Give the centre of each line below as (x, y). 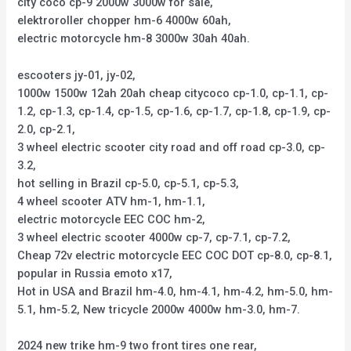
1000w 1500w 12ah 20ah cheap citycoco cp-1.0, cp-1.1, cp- (173, 93)
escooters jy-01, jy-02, (77, 75)
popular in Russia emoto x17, (95, 273)
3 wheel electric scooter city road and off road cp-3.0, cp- (172, 147)
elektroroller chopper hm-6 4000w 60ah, (125, 21)
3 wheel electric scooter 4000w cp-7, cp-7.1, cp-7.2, (154, 237)
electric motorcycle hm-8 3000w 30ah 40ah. (134, 39)
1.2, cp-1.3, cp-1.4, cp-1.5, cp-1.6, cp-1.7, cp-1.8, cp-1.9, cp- (174, 111)
